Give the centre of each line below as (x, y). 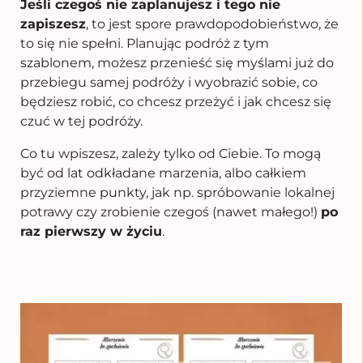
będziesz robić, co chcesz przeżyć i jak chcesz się (176, 101)
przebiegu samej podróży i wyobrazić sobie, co (169, 82)
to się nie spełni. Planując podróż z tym (145, 43)
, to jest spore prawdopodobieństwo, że (212, 23)
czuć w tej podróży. (81, 121)
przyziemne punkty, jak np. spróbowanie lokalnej (177, 192)
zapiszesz (53, 23)
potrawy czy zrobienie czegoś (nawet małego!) (171, 211)
